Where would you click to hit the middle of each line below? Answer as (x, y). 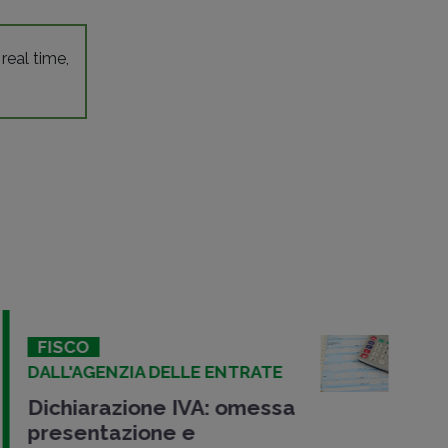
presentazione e (109, 432)
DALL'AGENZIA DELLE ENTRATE (152, 371)
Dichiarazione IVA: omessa (159, 407)
